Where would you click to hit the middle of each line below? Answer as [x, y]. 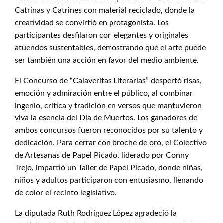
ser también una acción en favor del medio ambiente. [107, 60]
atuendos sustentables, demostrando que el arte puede [110, 48]
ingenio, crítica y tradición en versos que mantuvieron [108, 106]
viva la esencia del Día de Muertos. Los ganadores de [106, 118]
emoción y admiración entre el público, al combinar [104, 93]
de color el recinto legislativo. [66, 193]
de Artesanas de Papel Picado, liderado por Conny [102, 155]
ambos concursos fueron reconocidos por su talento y [109, 130]
